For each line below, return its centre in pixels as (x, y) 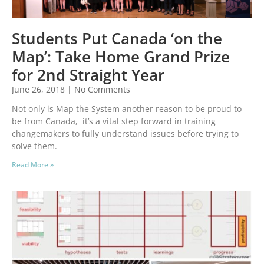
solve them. (34, 146)
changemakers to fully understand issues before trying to (125, 134)
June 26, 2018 (39, 90)
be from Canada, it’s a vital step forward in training (114, 121)
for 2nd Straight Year (88, 75)
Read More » (33, 165)
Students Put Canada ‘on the (117, 39)
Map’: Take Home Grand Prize (121, 57)
